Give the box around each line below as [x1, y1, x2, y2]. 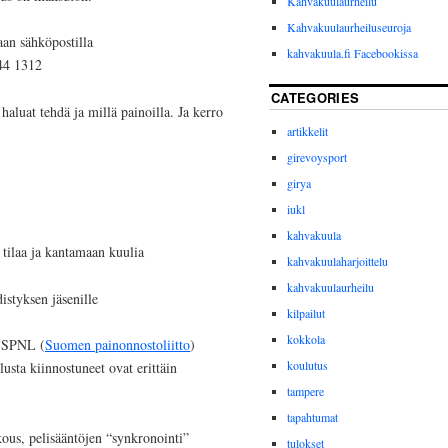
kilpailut [287, 305, 325, 322]
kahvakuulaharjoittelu [287, 253, 388, 270]
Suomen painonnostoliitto [45, 335, 190, 355]
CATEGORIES [271, 88, 360, 108]
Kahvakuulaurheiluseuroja [287, 19, 411, 36]
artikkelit [287, 123, 328, 140]
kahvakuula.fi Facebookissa [287, 45, 418, 62]
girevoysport [287, 149, 347, 166]
